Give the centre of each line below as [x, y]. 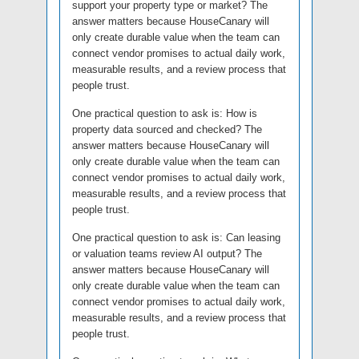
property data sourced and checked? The [167, 129]
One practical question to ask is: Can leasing [176, 237]
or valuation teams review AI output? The [167, 253]
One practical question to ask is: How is [165, 113]
